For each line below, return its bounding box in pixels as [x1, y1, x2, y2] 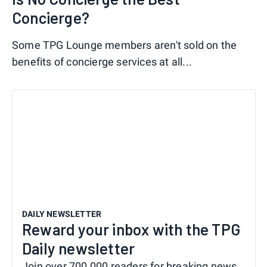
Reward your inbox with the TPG [22, 219, 241, 238]
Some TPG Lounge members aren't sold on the [12, 39, 237, 52]
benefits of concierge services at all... [12, 55, 193, 69]
